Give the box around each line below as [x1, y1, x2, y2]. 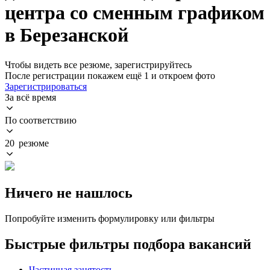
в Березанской [5, 24, 128, 46]
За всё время [5, 92, 56, 102]
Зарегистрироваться [5, 81, 87, 92]
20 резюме [5, 137, 49, 148]
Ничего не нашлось [5, 184, 133, 201]
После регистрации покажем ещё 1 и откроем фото [5, 70, 215, 81]
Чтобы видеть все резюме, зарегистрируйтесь [5, 59, 192, 70]
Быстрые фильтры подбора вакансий [5, 236, 251, 252]
